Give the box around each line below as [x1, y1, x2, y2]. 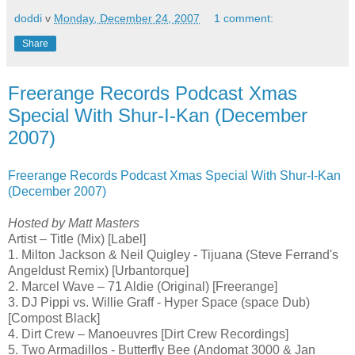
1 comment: [214, 12, 274, 25]
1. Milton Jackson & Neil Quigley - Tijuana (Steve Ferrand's [8, 247, 338, 261]
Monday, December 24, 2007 [54, 12, 200, 25]
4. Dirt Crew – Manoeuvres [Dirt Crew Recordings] [8, 326, 288, 341]
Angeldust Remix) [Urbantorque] [8, 263, 189, 277]
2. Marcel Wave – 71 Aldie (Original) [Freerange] [8, 279, 277, 293]
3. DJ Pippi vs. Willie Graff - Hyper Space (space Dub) [8, 295, 310, 309]
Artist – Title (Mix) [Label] [8, 231, 146, 246]
